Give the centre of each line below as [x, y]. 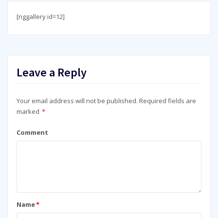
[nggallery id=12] [40, 16]
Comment [32, 132]
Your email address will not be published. [77, 101]
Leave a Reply [51, 72]
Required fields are [167, 101]
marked [28, 112]
